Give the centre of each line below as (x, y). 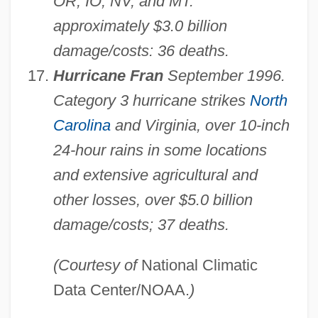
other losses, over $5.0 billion (153, 200)
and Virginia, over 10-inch (200, 126)
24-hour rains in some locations (160, 150)
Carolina (82, 126)
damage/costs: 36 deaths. (141, 51)
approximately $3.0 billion (140, 26)
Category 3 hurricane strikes (151, 101)
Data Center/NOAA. (121, 290)
